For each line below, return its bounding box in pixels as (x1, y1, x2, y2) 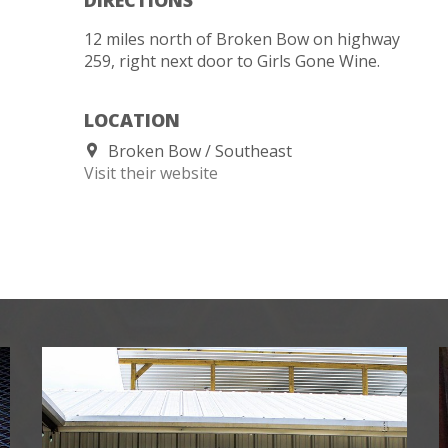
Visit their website (84, 161, 218, 184)
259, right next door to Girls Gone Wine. (84, 49, 380, 72)
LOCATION (84, 107, 180, 132)
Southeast (215, 139, 292, 162)
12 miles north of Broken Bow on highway (84, 27, 400, 50)
